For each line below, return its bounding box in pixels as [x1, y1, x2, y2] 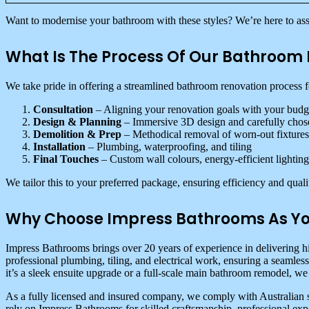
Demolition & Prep [33, 128, 121, 140]
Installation [33, 140, 86, 152]
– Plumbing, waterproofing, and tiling [86, 140, 252, 152]
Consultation [33, 103, 93, 115]
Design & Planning [33, 115, 121, 128]
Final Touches [33, 152, 99, 165]
